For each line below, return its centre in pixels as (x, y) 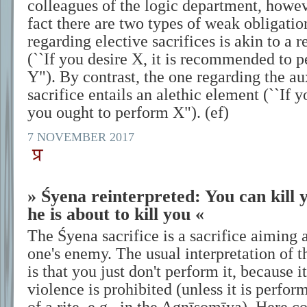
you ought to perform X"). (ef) (128, 112)
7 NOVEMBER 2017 (81, 137)
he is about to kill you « (116, 214)
